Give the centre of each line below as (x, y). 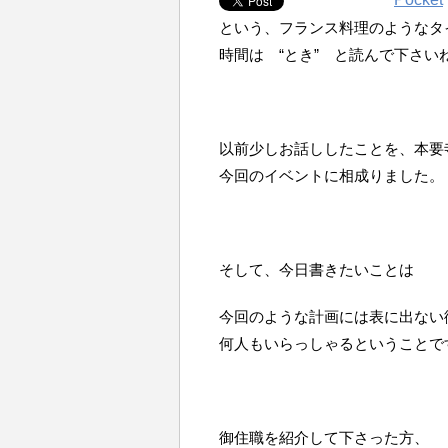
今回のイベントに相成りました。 (331, 175)
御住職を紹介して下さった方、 (324, 437)
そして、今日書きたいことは (316, 269)
